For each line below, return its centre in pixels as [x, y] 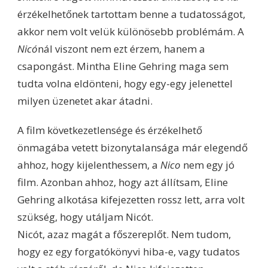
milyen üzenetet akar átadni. [86, 100]
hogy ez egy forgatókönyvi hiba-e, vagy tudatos [129, 251]
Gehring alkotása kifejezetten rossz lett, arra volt [131, 199]
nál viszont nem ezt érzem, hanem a [121, 48]
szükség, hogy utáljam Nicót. [85, 217]
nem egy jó [208, 165]
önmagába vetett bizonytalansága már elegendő [133, 147]
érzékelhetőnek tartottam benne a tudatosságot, [131, 14]
